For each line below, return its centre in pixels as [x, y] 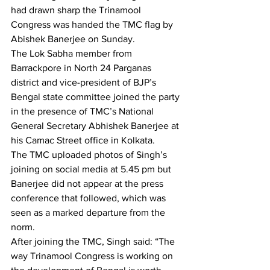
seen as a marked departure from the [89, 213]
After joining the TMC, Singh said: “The [94, 242]
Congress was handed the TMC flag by [93, 25]
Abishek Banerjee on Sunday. [74, 39]
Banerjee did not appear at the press [88, 184]
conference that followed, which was [89, 198]
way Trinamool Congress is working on [93, 256]
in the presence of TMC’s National [83, 111]
